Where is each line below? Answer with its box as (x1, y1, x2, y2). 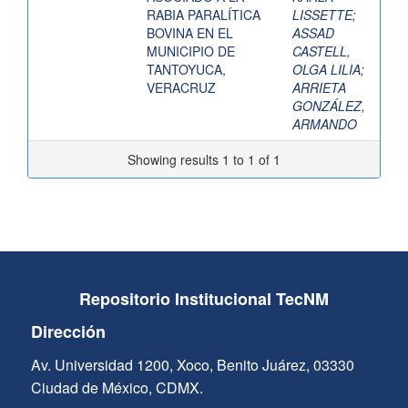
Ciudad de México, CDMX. (30, 377, 203, 399)
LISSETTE (292, 5, 352, 25)
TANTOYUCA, (147, 60, 226, 79)
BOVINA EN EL (147, 24, 233, 43)
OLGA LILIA (292, 60, 361, 79)
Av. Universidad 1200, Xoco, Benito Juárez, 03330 (30, 354, 354, 376)
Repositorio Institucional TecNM (78, 287, 329, 311)
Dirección (30, 320, 106, 344)
